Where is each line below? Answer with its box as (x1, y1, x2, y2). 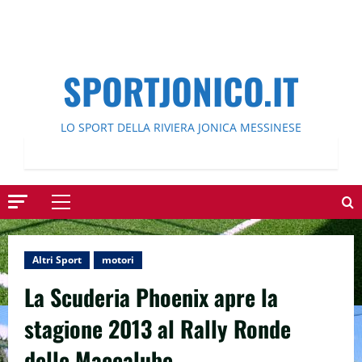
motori (102, 253, 134, 267)
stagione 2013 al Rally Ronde (24, 312, 291, 345)
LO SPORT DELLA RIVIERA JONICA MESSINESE (61, 120, 301, 135)
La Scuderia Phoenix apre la (24, 280, 278, 314)
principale (60, 222, 116, 238)
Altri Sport (32, 253, 82, 267)
